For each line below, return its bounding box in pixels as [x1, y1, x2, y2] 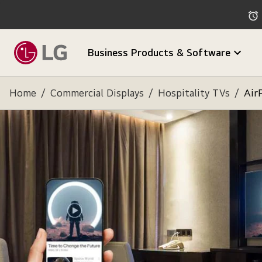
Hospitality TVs [158, 87, 230, 99]
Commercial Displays [50, 87, 144, 99]
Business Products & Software [87, 46, 230, 58]
